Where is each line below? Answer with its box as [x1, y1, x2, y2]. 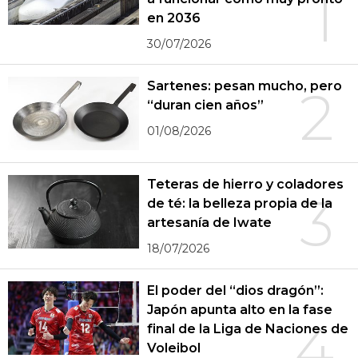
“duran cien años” [147, 97, 265, 113]
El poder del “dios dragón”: [147, 283, 324, 299]
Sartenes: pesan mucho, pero [147, 78, 342, 93]
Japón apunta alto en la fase [147, 302, 332, 318]
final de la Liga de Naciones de [147, 321, 348, 337]
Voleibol [147, 340, 201, 356]
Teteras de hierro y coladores [147, 177, 344, 193]
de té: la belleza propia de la [147, 196, 332, 212]
